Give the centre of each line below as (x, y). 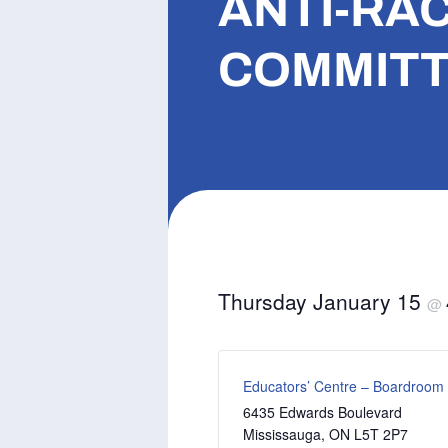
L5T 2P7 (381, 434)
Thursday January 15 (322, 301)
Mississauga (282, 434)
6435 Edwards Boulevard (322, 412)
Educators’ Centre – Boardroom (343, 386)
